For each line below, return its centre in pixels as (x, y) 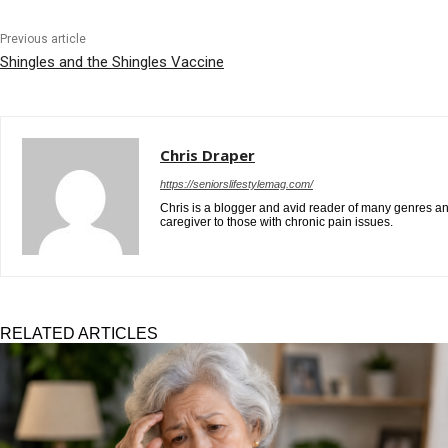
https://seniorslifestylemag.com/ (236, 183)
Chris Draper (207, 154)
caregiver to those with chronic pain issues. (276, 221)
